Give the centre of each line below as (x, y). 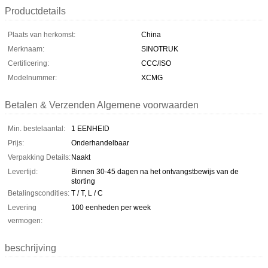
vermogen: (25, 220)
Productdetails (35, 11)
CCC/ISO (156, 63)
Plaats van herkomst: (42, 34)
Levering (22, 207)
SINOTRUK (160, 49)
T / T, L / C (87, 193)
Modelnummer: (32, 77)
